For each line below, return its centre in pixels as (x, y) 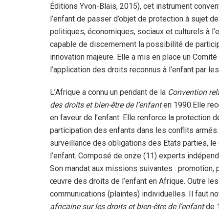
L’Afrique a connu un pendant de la (109, 92)
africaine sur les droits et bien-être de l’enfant (127, 206)
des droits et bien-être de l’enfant (106, 105)
